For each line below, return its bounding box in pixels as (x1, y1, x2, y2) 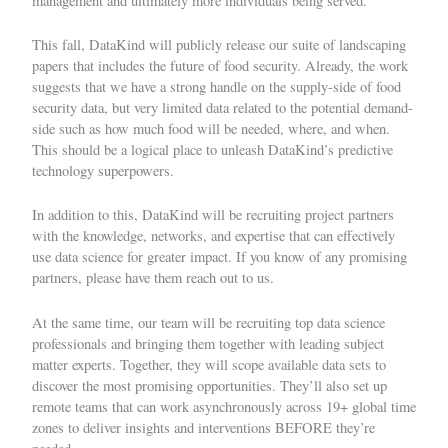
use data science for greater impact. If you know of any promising (32, 247, 407, 267)
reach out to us (186, 268, 270, 288)
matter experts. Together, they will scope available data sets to (32, 354, 386, 374)
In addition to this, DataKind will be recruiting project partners (32, 205, 394, 225)
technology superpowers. (32, 161, 174, 180)
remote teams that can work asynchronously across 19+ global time (32, 396, 416, 416)
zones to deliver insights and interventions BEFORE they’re (32, 417, 375, 437)
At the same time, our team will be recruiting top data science (32, 312, 385, 332)
